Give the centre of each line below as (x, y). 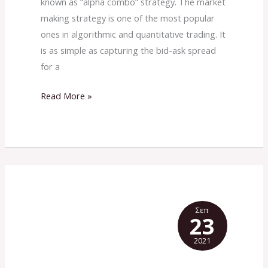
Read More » (66, 95)
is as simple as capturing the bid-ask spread (128, 51)
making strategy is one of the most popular (127, 18)
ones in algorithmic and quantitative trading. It (133, 34)
